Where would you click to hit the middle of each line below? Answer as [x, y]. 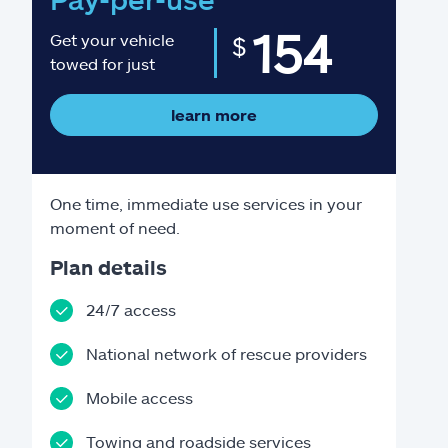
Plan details [108, 267]
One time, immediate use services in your [206, 203]
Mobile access [139, 397]
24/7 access [131, 309]
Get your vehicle [112, 39]
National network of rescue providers [226, 353]
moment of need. [115, 227]
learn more [214, 114]
